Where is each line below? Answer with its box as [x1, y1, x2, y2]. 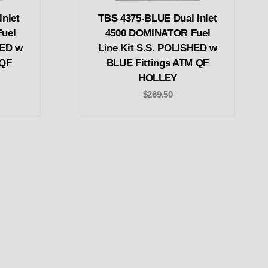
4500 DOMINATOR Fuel [105, 27, 211, 39]
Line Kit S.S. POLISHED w [98, 42, 217, 54]
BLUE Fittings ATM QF [106, 57, 209, 69]
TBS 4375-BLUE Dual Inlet [98, 12, 217, 24]
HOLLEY [138, 72, 177, 84]
